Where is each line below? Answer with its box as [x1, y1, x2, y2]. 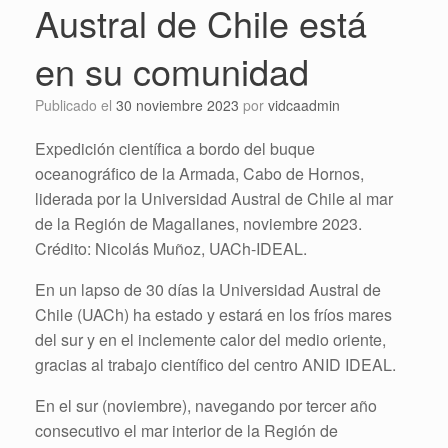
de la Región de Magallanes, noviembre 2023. [35, 211, 362, 235]
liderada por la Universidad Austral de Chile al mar [35, 186, 393, 210]
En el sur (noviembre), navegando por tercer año [35, 393, 377, 417]
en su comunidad [35, 44, 309, 96]
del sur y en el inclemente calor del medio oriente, [35, 327, 386, 351]
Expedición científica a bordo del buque [35, 136, 315, 160]
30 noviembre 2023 [116, 94, 239, 115]
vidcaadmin [268, 94, 340, 115]
